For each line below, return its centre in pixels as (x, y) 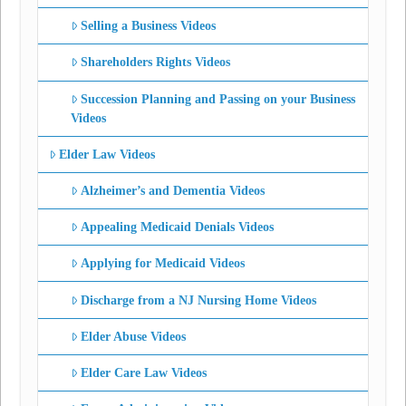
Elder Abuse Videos (134, 336)
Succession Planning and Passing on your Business (218, 99)
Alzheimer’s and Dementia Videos (173, 191)
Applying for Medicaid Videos (163, 264)
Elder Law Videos (107, 154)
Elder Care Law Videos (144, 372)
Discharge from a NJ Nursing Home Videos (199, 300)
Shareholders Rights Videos (156, 63)
